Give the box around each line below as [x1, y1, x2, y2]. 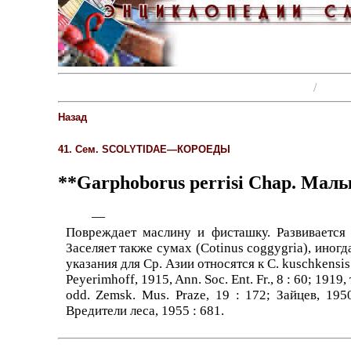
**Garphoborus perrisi [57, 172, 244, 193]
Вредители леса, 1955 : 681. [65, 302, 224, 318]
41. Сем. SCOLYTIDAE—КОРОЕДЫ [57, 143, 230, 155]
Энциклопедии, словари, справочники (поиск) [68, 82, 304, 94]
